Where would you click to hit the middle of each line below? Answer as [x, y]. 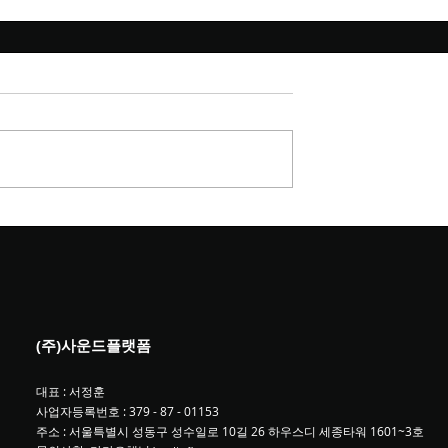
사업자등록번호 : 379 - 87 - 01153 [127, 410]
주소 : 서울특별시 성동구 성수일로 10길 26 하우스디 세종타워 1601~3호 [229, 430]
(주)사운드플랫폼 [93, 345]
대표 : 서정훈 [70, 390]
